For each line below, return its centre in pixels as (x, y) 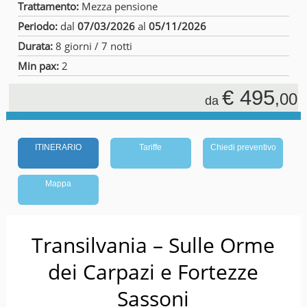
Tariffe (151, 147)
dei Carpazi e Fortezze (153, 271)
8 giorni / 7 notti (94, 46)
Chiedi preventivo (243, 147)
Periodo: (39, 26)
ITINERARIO (59, 147)
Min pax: (40, 65)
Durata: (37, 46)
